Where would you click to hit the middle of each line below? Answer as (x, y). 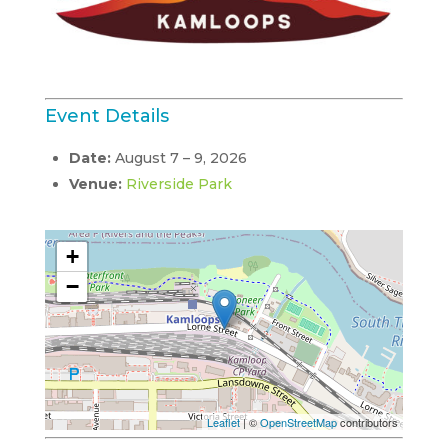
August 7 (146, 157)
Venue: (95, 183)
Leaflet (224, 421)
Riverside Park (178, 183)
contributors (368, 421)
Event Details (106, 115)
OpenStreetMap (299, 421)
